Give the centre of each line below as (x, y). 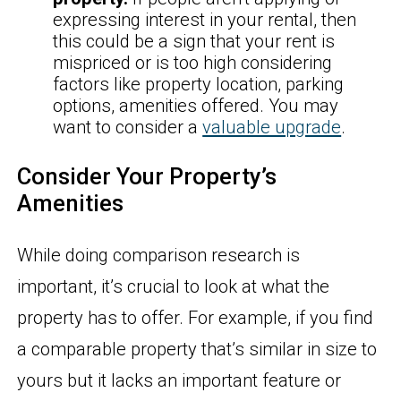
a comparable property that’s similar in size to (197, 350)
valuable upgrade (272, 127)
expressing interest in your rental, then (205, 19)
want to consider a (128, 127)
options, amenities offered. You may (196, 105)
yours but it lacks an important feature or (179, 381)
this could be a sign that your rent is (194, 41)
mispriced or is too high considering (193, 62)
